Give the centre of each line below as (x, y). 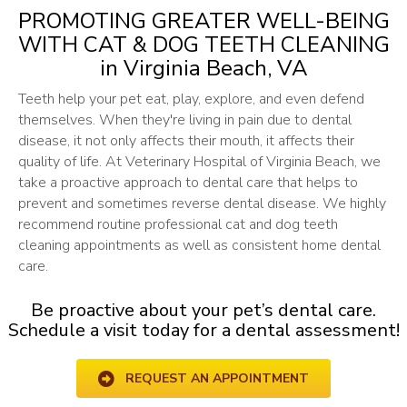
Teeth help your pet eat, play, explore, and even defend (191, 99)
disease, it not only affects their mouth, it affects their (186, 141)
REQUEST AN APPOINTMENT (217, 378)
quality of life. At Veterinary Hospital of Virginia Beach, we (199, 162)
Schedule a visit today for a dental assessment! (203, 331)
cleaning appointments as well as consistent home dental (199, 246)
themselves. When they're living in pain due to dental (185, 120)
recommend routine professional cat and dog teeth (178, 225)
